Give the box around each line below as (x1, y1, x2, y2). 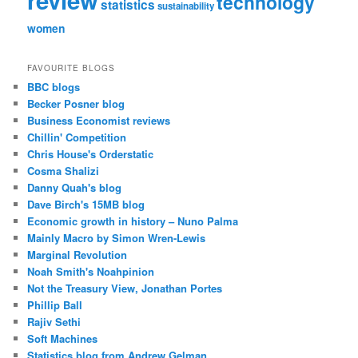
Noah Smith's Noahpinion (27, 264, 155, 280)
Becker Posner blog (27, 96, 125, 112)
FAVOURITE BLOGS (27, 62, 116, 74)
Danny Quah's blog (27, 180, 122, 196)
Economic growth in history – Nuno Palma (27, 213, 239, 229)
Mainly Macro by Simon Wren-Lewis (27, 230, 206, 246)
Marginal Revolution (27, 247, 128, 263)
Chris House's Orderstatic (27, 146, 154, 162)
